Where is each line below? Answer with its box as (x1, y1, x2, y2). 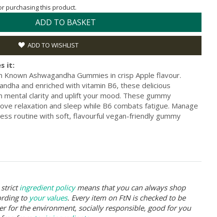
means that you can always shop (75, 182, 186, 192)
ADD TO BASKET (35, 16, 96, 28)
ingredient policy (19, 182, 75, 192)
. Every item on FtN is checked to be (67, 192, 186, 202)
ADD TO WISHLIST (28, 40, 78, 49)
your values (29, 192, 67, 202)
